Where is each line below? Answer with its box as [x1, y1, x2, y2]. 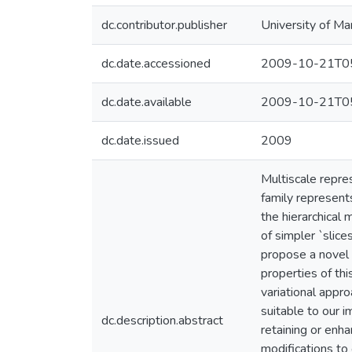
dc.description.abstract [101, 312, 223, 329]
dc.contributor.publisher [101, 16, 227, 34]
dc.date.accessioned [101, 55, 211, 72]
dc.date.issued [101, 132, 179, 149]
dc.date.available [101, 93, 192, 111]
